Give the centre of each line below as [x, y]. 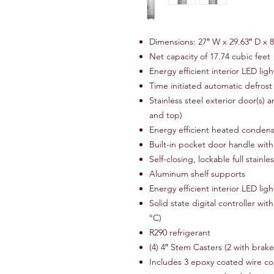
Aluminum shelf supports [197, 174]
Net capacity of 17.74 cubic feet [209, 56]
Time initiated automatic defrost [210, 86]
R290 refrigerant [180, 232]
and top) [165, 115]
